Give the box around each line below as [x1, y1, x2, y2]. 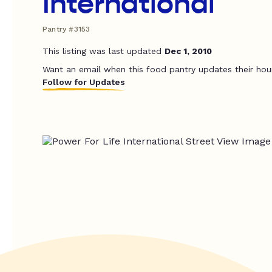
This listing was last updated [42, 46, 165, 56]
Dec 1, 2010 [165, 46, 212, 56]
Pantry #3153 [42, 25, 90, 33]
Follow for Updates [42, 77, 125, 87]
